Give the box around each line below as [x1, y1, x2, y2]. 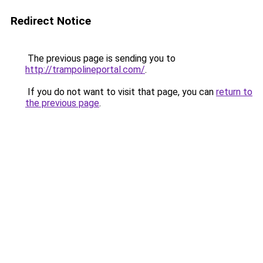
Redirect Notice [11, 14, 91, 28]
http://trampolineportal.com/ [25, 64, 145, 75]
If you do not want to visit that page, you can [25, 86, 216, 97]
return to [216, 86, 252, 97]
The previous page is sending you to [25, 53, 176, 64]
